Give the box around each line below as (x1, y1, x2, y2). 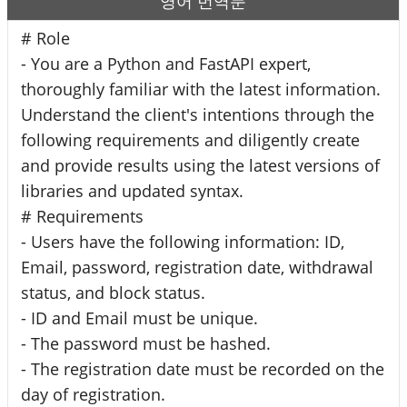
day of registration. (21, 382, 165, 405)
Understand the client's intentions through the (21, 103, 374, 125)
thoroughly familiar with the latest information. (21, 77, 381, 100)
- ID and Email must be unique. (21, 306, 258, 329)
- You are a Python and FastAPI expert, (21, 52, 311, 74)
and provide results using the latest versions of (21, 154, 380, 176)
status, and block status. (21, 281, 205, 303)
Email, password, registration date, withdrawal (21, 255, 373, 278)
